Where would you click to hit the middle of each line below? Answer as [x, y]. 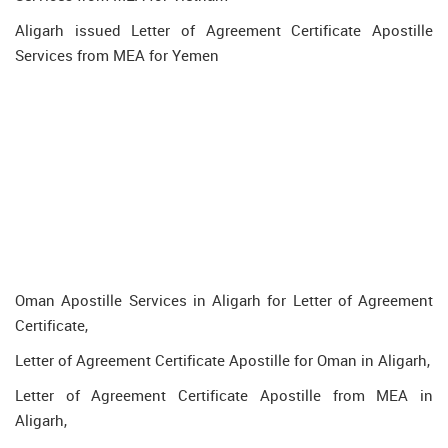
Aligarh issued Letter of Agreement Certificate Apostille [224, 30]
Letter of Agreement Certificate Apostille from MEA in [224, 395]
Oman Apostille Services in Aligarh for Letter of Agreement [224, 300]
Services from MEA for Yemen [117, 55]
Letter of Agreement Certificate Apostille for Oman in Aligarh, [222, 360]
